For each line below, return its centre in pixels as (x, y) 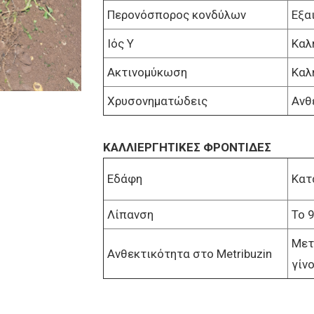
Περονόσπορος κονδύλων (176, 15)
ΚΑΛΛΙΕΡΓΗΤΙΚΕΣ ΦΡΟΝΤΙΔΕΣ (187, 148)
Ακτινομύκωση (147, 73)
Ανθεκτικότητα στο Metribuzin (189, 254)
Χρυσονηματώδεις (157, 101)
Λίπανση (130, 215)
